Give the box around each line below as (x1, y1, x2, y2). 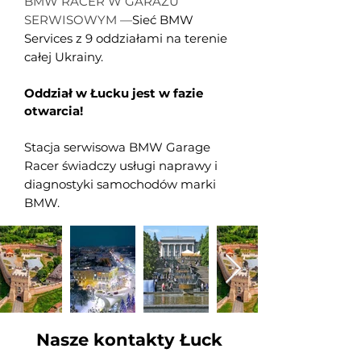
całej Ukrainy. (24, 49, 103, 64)
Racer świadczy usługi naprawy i (24, 158, 218, 173)
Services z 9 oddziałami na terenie (24, 31, 227, 46)
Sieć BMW (132, 12, 193, 27)
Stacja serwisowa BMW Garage (24, 139, 210, 155)
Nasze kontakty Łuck (35, 330, 222, 350)
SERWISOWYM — (24, 12, 132, 27)
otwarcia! (24, 103, 83, 118)
